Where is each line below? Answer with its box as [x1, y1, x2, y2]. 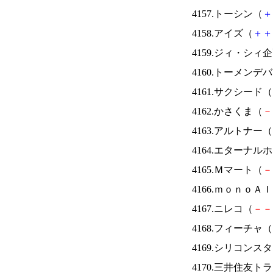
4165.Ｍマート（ [192, 165, 263, 175]
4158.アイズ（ [192, 28, 253, 38]
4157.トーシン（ [192, 9, 263, 19]
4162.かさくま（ [192, 106, 263, 116]
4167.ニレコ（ [192, 204, 253, 214]
